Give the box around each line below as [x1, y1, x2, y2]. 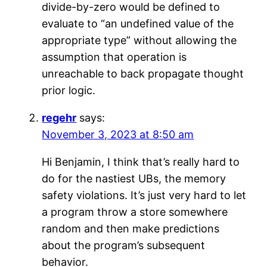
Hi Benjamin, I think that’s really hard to [42, 155, 240, 168]
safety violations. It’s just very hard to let [42, 188, 247, 201]
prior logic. [42, 83, 96, 97]
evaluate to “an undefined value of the [42, 17, 234, 30]
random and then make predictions [42, 222, 220, 235]
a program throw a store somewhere [42, 205, 228, 218]
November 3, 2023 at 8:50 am [42, 128, 194, 141]
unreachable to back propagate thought [42, 67, 244, 80]
